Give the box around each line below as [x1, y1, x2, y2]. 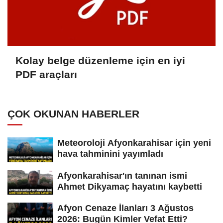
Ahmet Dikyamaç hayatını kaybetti [57, 181, 202, 192]
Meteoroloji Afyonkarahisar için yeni [57, 137, 211, 148]
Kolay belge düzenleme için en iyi [15, 55, 185, 67]
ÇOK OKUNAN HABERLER [7, 108, 139, 119]
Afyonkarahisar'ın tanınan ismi [57, 170, 187, 181]
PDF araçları [15, 69, 77, 81]
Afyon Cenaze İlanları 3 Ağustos [57, 203, 194, 214]
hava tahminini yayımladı [57, 148, 163, 159]
